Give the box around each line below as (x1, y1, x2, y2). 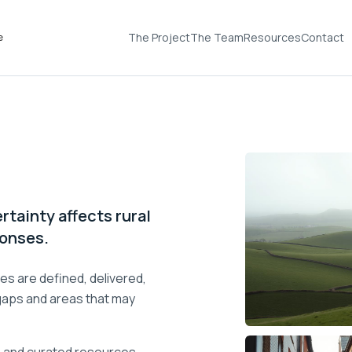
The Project (127, 30, 190, 45)
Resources (243, 30, 301, 45)
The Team (189, 30, 244, 45)
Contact (300, 30, 344, 45)
